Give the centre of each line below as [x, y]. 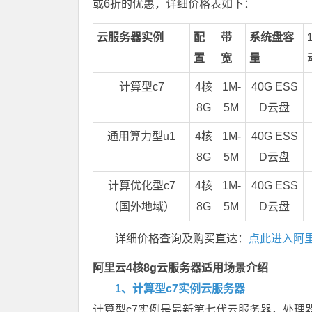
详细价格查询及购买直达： [182, 239]
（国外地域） [141, 207]
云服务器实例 [130, 38]
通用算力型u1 [141, 136]
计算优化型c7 [141, 186]
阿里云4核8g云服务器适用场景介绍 [180, 268]
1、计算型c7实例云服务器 [180, 289]
